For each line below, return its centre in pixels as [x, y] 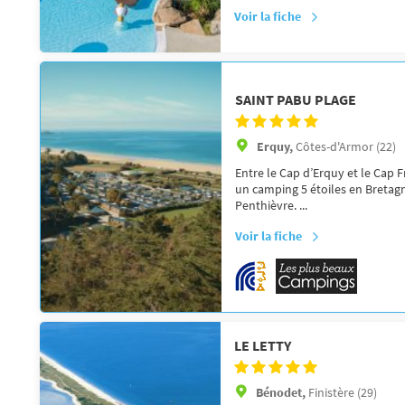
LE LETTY [263, 345]
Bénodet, [282, 392]
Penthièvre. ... [271, 205]
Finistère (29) [343, 392]
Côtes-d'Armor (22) [346, 146]
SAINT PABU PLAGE [296, 99]
